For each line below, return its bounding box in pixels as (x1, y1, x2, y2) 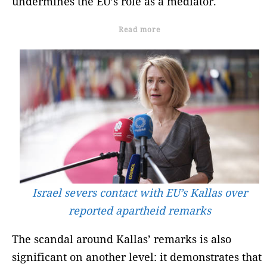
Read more (119, 24, 160, 35)
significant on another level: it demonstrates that (12, 250, 262, 265)
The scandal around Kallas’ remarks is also (12, 232, 231, 247)
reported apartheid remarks (68, 203, 211, 218)
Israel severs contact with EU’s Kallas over (32, 185, 247, 200)
